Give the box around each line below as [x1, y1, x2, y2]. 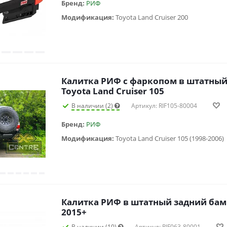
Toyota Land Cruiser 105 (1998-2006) [116, 134, 224, 143]
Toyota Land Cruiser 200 [116, 13, 188, 22]
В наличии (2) [71, 101, 115, 110]
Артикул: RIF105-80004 [131, 101, 197, 110]
